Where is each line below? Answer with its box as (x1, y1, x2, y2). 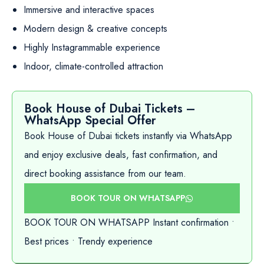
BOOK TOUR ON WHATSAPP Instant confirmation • (24, 216, 235, 229)
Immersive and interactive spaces (24, 3, 154, 16)
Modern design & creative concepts (24, 22, 167, 35)
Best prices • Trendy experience (24, 235, 153, 248)
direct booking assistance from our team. (24, 167, 186, 180)
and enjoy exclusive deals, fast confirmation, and (24, 148, 217, 161)
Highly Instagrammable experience (24, 41, 160, 54)
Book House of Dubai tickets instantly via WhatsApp (24, 129, 232, 143)
